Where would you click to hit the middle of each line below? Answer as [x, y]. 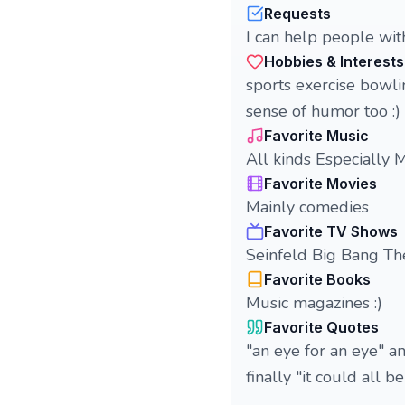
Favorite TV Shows [331, 231]
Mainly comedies [307, 207]
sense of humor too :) [323, 111]
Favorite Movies [320, 184]
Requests [297, 14]
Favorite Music [316, 136]
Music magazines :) [314, 303]
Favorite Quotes [321, 327]
